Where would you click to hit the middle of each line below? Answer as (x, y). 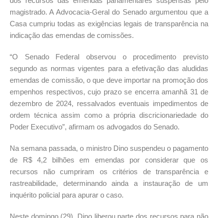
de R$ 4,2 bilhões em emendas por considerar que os (109, 160)
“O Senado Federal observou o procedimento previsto (109, 57)
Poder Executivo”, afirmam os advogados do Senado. (95, 127)
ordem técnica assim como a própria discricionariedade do (109, 115)
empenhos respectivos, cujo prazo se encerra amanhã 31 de (109, 92)
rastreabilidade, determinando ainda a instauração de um (109, 183)
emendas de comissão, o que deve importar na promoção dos (109, 80)
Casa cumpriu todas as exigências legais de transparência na (109, 24)
